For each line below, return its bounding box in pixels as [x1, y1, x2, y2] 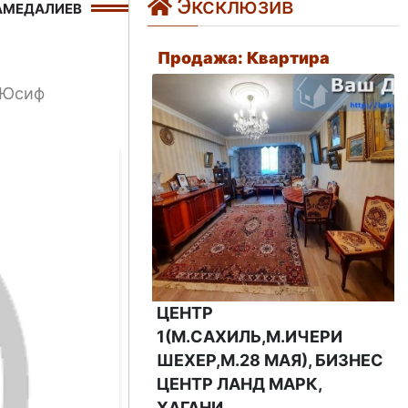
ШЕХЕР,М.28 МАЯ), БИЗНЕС [157, 350, 384, 370]
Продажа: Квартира [158, 47, 331, 67]
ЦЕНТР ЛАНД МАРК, [157, 373, 322, 393]
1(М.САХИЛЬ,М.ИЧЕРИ [157, 326, 343, 346]
